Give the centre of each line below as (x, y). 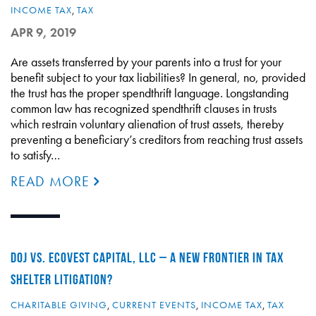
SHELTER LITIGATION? (62, 279)
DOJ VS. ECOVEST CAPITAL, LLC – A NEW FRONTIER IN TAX (147, 257)
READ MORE (52, 181)
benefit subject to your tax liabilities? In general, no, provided (158, 77)
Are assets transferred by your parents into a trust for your (146, 62)
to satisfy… (35, 155)
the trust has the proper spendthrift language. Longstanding (150, 93)
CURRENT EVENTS (154, 305)
